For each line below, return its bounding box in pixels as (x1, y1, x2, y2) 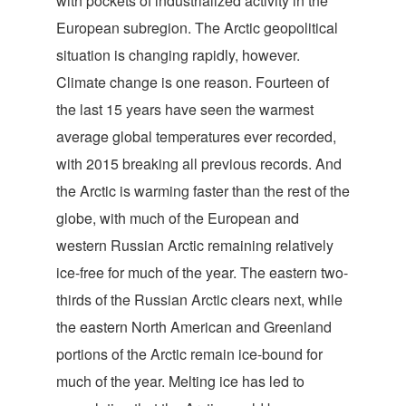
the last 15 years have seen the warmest (56, 99, 314, 120)
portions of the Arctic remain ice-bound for (56, 343, 323, 364)
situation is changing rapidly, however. (56, 44, 300, 65)
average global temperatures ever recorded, (56, 126, 336, 147)
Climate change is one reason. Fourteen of (56, 72, 329, 92)
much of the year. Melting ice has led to (56, 371, 304, 391)
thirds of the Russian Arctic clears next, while (56, 289, 343, 310)
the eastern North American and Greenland (56, 316, 332, 337)
